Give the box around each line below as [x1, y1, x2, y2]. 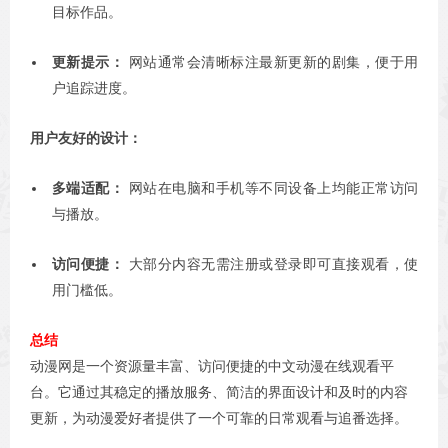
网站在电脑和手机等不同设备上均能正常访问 [124, 179, 419, 196]
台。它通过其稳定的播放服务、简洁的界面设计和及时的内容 [30, 383, 408, 400]
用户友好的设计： [30, 129, 142, 146]
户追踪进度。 [52, 79, 136, 96]
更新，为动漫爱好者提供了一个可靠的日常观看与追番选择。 [30, 409, 408, 426]
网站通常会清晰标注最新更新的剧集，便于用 [124, 53, 419, 70]
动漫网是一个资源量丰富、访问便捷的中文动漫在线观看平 [30, 357, 394, 374]
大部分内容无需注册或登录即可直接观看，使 [124, 255, 419, 272]
